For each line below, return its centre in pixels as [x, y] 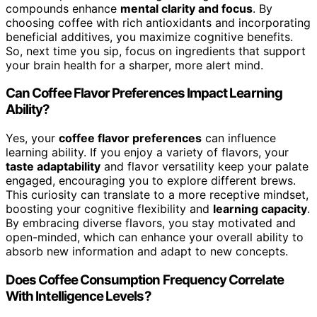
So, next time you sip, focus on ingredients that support [156, 51]
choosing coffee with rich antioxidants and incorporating [158, 22]
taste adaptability [53, 167]
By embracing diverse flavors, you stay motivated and [151, 223]
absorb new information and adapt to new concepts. [147, 252]
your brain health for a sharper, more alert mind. [134, 65]
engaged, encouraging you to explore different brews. [151, 181]
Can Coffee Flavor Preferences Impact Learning [144, 93]
